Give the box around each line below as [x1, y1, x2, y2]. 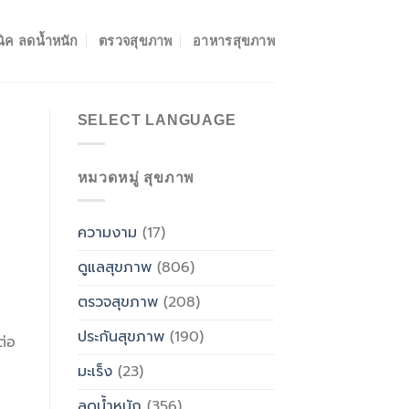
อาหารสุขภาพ [193, 33, 275, 48]
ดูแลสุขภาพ [77, 257, 152, 279]
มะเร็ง [77, 361, 112, 383]
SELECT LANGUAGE [77, 112, 236, 128]
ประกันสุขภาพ [77, 326, 164, 349]
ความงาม [77, 222, 137, 245]
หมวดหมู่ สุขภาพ [77, 169, 195, 185]
